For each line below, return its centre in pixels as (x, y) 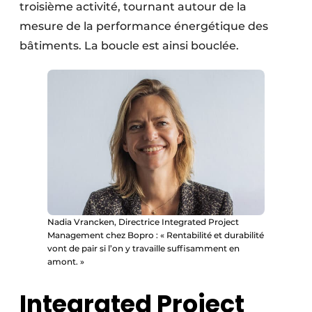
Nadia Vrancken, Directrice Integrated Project (143, 221)
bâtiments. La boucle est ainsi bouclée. (129, 46)
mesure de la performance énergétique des (144, 26)
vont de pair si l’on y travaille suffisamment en (143, 248)
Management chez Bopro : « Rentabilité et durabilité (156, 235)
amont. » (66, 261)
